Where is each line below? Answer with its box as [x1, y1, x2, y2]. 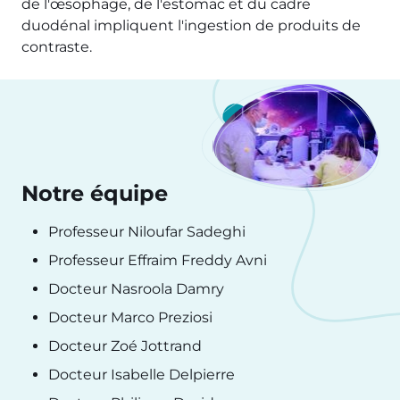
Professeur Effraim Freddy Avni [48, 251, 267, 269]
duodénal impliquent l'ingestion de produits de [21, 16, 361, 34]
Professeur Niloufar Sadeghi [48, 222, 246, 240]
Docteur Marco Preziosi [48, 308, 212, 326]
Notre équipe [21, 179, 168, 206]
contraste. [21, 37, 96, 55]
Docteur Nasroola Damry [48, 279, 224, 297]
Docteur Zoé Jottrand [48, 337, 202, 354]
